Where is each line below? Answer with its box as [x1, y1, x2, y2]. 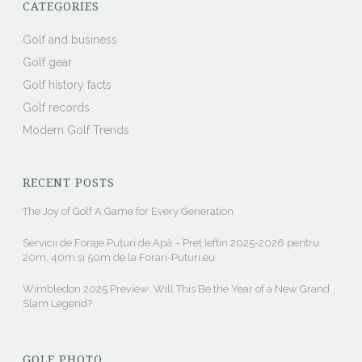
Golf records [23, 101, 90, 115]
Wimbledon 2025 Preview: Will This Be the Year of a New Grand [23, 283, 330, 296]
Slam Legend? [23, 297, 93, 310]
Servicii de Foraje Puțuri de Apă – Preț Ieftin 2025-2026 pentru [23, 237, 320, 250]
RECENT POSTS [23, 176, 116, 190]
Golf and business [23, 33, 118, 47]
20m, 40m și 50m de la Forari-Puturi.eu [23, 251, 216, 264]
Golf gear [23, 56, 73, 69]
